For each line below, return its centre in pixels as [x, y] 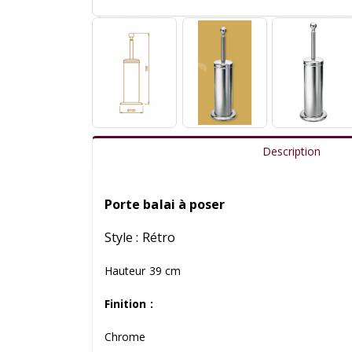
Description [292, 151]
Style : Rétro [140, 237]
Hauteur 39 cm [143, 270]
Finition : [129, 303]
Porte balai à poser [165, 204]
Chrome [125, 336]
